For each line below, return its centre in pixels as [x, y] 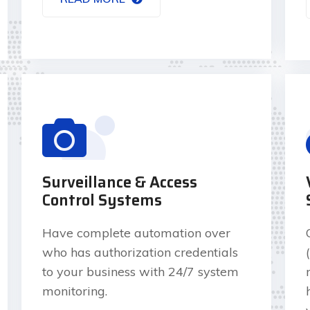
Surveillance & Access [119, 182]
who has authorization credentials [140, 252]
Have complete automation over [136, 232]
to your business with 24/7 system [140, 271]
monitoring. [74, 291]
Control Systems [102, 200]
